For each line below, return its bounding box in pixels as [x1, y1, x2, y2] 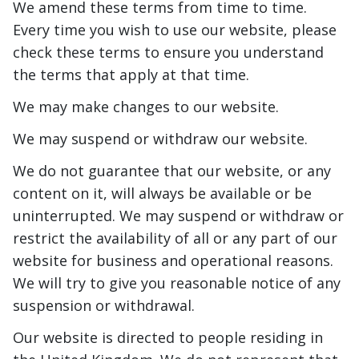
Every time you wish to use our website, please [13, 20, 337, 40]
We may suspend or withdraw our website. [13, 129, 308, 149]
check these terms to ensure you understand [13, 42, 324, 63]
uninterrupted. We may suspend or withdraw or [13, 206, 344, 226]
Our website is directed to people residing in [13, 328, 323, 348]
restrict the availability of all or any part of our [13, 228, 337, 248]
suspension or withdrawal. [13, 296, 195, 316]
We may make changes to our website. [13, 97, 279, 117]
